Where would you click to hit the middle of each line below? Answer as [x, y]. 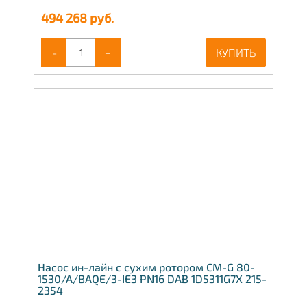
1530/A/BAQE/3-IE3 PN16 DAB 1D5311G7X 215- [152, 279]
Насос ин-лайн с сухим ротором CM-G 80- [146, 267]
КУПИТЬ [236, 52]
